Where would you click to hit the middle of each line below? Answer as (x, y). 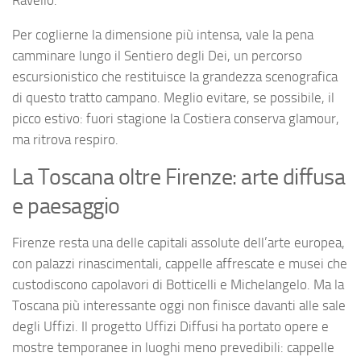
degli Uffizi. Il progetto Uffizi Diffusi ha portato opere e (170, 327)
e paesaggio (66, 206)
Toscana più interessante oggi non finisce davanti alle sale (179, 306)
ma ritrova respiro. (65, 139)
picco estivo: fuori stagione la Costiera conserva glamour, (176, 118)
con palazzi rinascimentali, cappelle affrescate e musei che (180, 264)
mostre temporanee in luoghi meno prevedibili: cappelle (173, 348)
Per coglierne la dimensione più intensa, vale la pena (163, 34)
